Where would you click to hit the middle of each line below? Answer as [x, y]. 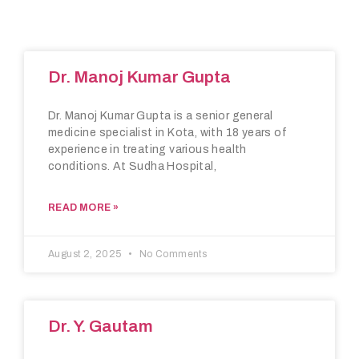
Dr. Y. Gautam [101, 327]
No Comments [172, 254]
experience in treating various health [147, 150]
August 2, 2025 [86, 254]
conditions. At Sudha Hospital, [132, 167]
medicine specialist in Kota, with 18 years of [167, 133]
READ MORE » [84, 208]
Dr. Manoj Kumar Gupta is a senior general [161, 116]
